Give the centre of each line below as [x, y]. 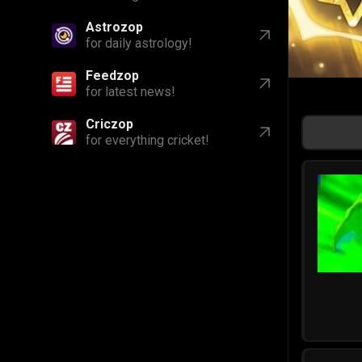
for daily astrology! [139, 43]
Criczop [109, 124]
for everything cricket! [147, 140]
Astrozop [114, 27]
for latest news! [130, 92]
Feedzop [112, 76]
